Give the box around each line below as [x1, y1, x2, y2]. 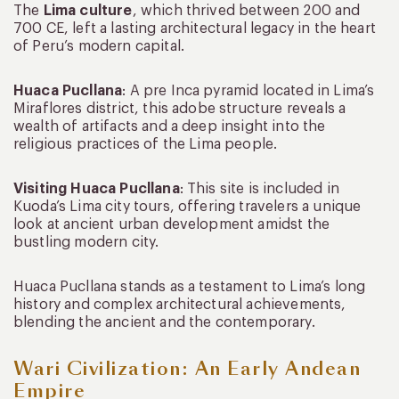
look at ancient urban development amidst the [13, 217, 330, 232]
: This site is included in [179, 182, 339, 197]
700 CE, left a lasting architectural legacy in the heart [13, 21, 376, 37]
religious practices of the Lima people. [13, 137, 278, 152]
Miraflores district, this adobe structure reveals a [13, 102, 346, 117]
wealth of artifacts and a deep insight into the [13, 119, 326, 134]
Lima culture [43, 4, 133, 19]
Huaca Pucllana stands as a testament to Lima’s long [13, 280, 366, 295]
